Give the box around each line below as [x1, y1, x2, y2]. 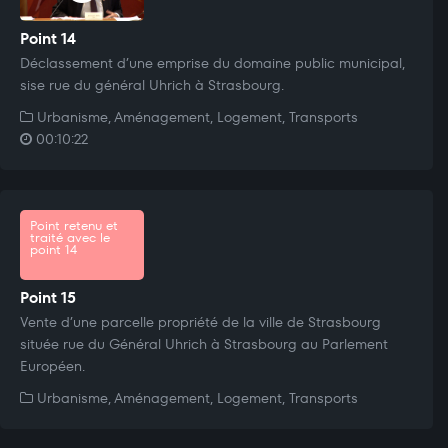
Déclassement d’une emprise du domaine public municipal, [20, 52, 405, 73]
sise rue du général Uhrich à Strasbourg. [20, 74, 284, 95]
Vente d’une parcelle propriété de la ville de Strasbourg [20, 311, 381, 332]
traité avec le [30, 228, 110, 246]
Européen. [20, 355, 85, 376]
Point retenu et [30, 216, 118, 234]
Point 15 [20, 286, 76, 308]
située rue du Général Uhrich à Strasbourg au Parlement [20, 333, 388, 354]
